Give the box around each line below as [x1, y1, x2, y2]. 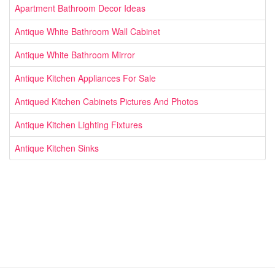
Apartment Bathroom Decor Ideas [15, 1, 145, 14]
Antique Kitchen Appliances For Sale [15, 71, 156, 84]
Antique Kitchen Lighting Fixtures [15, 118, 142, 131]
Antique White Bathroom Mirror [15, 48, 135, 61]
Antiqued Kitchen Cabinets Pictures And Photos [15, 95, 198, 107]
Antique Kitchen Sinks [15, 141, 99, 154]
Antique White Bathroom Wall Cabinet [15, 25, 160, 37]
